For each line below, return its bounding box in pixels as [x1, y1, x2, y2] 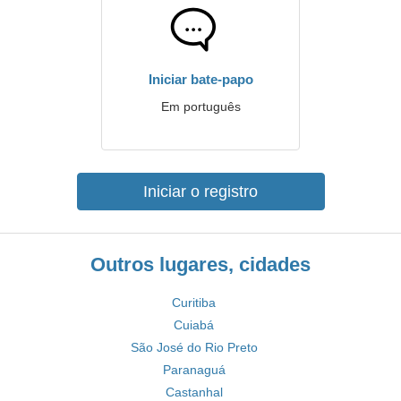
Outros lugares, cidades [90, 253, 311, 276]
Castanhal [165, 385, 223, 399]
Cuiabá [174, 318, 214, 332]
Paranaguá [162, 363, 226, 377]
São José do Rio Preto [130, 340, 258, 354]
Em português [160, 99, 241, 114]
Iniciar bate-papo [148, 72, 253, 87]
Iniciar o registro [143, 183, 258, 200]
